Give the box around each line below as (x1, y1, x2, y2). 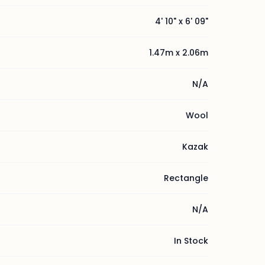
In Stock (174, 235, 208, 247)
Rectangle (164, 172, 208, 184)
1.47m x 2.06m (149, 47, 208, 59)
